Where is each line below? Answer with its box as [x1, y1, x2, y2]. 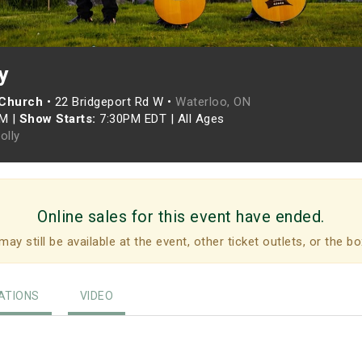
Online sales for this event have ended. [37, 207, 325, 226]
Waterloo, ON [175, 95, 250, 109]
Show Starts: [19, 112, 96, 126]
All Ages [177, 112, 225, 126]
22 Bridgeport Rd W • [54, 95, 175, 109]
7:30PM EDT [95, 112, 170, 126]
